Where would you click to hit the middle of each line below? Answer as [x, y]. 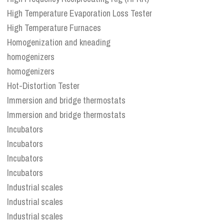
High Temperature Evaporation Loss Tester [79, 13]
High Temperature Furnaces [54, 28]
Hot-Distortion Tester [43, 86]
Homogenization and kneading [59, 42]
